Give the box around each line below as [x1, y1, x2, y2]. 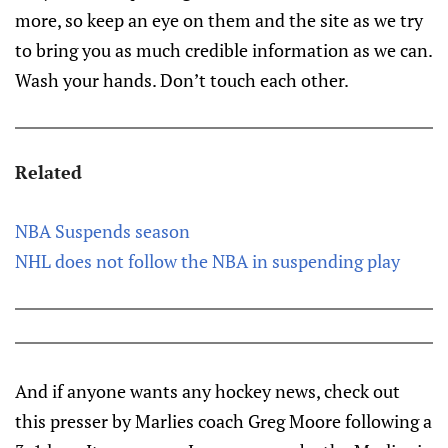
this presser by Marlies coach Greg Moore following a [15, 409, 432, 433]
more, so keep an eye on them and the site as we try [15, 8, 423, 32]
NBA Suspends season [15, 219, 190, 243]
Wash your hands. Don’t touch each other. [15, 68, 349, 92]
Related [15, 160, 82, 184]
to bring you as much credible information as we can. [15, 38, 432, 62]
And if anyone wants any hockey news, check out [15, 379, 400, 403]
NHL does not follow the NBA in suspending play [15, 249, 400, 273]
